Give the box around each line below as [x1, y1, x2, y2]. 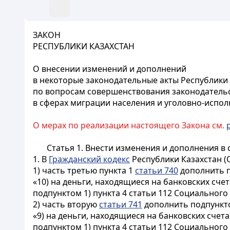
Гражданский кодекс [49, 154, 130, 165]
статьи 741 [99, 199, 142, 210]
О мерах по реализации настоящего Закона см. [33, 120, 226, 131]
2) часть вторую [33, 199, 99, 210]
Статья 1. [46, 142, 85, 154]
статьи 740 [135, 165, 178, 176]
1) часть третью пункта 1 [33, 165, 135, 176]
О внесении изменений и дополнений [33, 63, 186, 74]
